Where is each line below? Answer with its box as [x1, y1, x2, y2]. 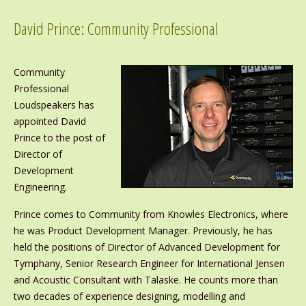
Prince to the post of [13, 131, 105, 145]
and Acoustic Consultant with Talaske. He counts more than [13, 273, 278, 287]
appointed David [13, 115, 86, 128]
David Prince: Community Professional [13, 17, 219, 40]
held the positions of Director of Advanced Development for [13, 240, 280, 254]
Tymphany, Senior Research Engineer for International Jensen [13, 257, 285, 270]
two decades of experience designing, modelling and [13, 290, 245, 303]
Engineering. [13, 180, 67, 194]
